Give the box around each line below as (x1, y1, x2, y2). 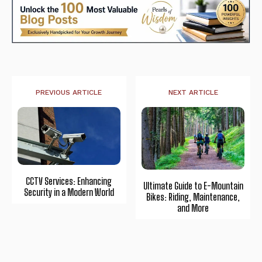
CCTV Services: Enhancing (26, 175, 112, 187)
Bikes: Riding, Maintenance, (146, 191, 240, 203)
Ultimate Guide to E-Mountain (143, 180, 243, 192)
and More (177, 202, 209, 214)
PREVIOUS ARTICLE (36, 88, 102, 96)
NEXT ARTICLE (168, 88, 218, 96)
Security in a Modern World (23, 187, 114, 198)
